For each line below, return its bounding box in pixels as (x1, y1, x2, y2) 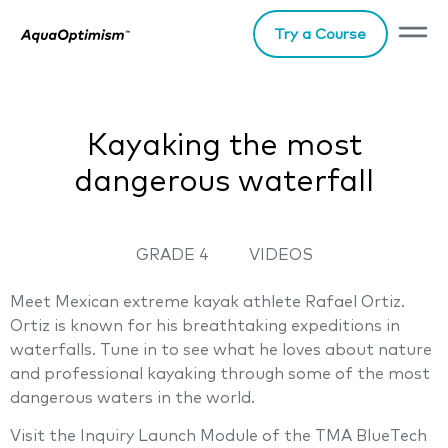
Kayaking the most (86, 131, 362, 161)
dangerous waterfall (74, 167, 374, 197)
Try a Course (274, 26, 367, 42)
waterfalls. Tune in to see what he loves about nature (10, 342, 432, 358)
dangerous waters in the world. (10, 390, 255, 406)
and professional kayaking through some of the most (10, 366, 430, 382)
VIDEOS (248, 247, 313, 263)
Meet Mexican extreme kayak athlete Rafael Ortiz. (10, 294, 405, 310)
